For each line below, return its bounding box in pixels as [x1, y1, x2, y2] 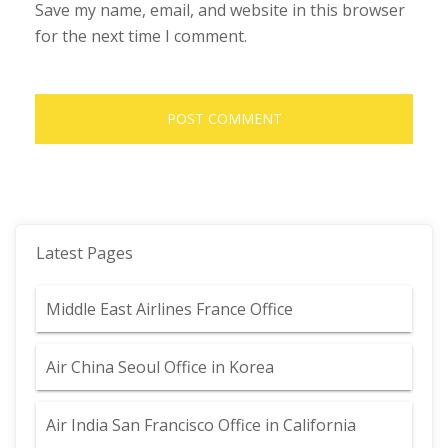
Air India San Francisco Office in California [46, 414, 356, 436]
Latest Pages [36, 242, 133, 264]
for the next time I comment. [35, 25, 247, 47]
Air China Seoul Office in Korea [46, 356, 274, 378]
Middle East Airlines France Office [46, 298, 293, 320]
